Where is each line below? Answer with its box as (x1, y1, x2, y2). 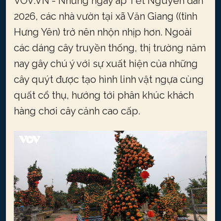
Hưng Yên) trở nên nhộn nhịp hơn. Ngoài (14, 26, 192, 38)
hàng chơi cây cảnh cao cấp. (14, 105, 140, 117)
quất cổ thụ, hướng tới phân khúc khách (14, 89, 194, 101)
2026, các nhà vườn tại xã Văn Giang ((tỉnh (14, 10, 197, 22)
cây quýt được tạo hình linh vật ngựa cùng (14, 73, 204, 85)
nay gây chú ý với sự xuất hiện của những (14, 57, 198, 70)
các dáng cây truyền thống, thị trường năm (14, 41, 206, 54)
